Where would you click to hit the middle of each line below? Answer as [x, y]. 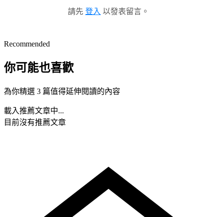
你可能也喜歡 [39, 68]
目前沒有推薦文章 [35, 123]
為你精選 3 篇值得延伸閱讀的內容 [62, 92]
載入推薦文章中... [34, 111]
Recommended [27, 44]
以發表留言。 [125, 12]
